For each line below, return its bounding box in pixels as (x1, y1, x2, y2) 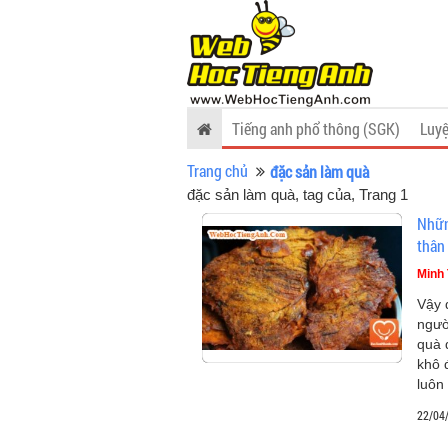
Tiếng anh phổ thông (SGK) (232, 118, 400, 139)
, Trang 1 (351, 186, 408, 203)
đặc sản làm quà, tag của (187, 186, 351, 203)
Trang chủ (187, 160, 248, 181)
